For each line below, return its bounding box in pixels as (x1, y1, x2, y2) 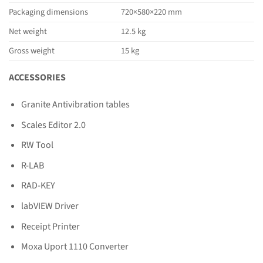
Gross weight (9, 45, 55, 58)
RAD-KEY (21, 179, 55, 193)
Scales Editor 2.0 (21, 118, 86, 131)
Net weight (9, 25, 47, 38)
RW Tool (21, 139, 53, 152)
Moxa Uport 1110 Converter (21, 240, 129, 254)
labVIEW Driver (21, 200, 79, 213)
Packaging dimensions (9, 6, 88, 19)
